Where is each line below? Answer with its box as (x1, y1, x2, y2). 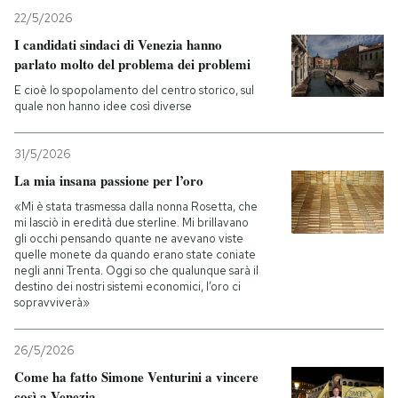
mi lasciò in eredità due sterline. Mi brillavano (14, 215, 249, 231)
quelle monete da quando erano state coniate (14, 247, 256, 263)
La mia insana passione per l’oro (14, 171, 203, 191)
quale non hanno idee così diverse (14, 99, 192, 115)
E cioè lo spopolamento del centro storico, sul (14, 83, 254, 99)
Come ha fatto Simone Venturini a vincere (14, 367, 259, 387)
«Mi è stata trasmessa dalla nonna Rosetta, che (14, 199, 258, 215)
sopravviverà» (14, 295, 90, 311)
